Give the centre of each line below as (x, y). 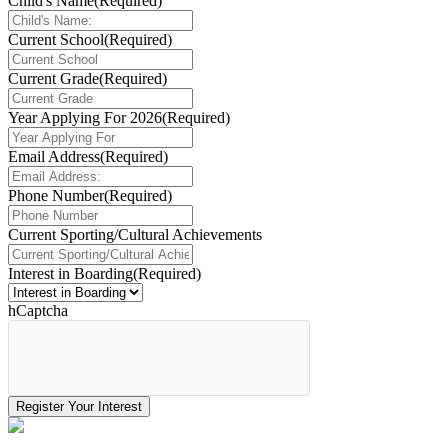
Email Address (54, 157)
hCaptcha (38, 311)
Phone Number (56, 196)
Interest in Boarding (70, 274)
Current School (56, 40)
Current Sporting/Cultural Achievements (135, 235)
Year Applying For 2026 (85, 118)
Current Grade (53, 79)
